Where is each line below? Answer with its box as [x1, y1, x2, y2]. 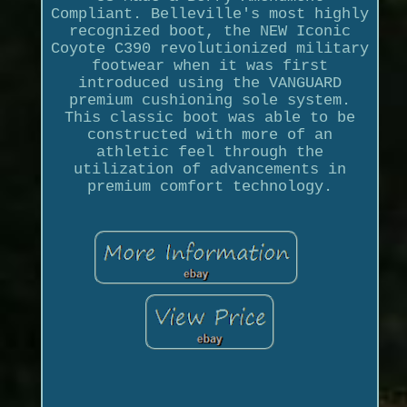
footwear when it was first [91, 56, 328, 74]
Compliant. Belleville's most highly [50, 5, 369, 23]
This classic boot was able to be [64, 108, 355, 126]
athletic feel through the [95, 143, 323, 161]
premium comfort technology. [86, 177, 333, 195]
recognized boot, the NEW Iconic [68, 22, 351, 40]
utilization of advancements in [73, 160, 346, 178]
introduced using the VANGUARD [77, 74, 342, 92]
